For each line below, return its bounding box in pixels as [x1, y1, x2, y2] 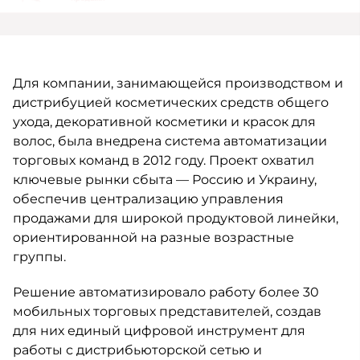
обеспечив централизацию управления [13, 191, 284, 207]
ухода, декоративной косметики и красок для [13, 114, 316, 129]
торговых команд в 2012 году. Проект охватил [13, 153, 314, 168]
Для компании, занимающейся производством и [13, 76, 343, 91]
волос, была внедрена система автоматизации [13, 133, 327, 149]
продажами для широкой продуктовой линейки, [13, 211, 338, 226]
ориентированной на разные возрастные [13, 230, 294, 245]
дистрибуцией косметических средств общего [13, 95, 329, 110]
